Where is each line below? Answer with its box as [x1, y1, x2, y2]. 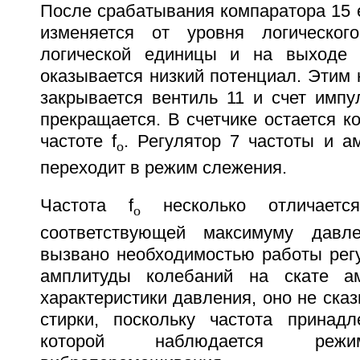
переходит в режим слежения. [39, 158, 287, 178]
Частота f [39, 196, 133, 216]
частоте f [39, 131, 117, 151]
